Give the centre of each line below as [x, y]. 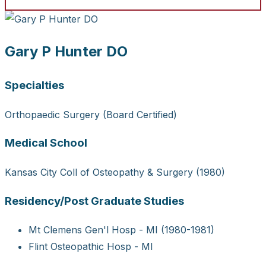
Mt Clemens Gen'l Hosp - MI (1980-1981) [121, 230]
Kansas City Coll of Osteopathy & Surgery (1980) [115, 172]
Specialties [34, 85]
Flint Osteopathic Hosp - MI [91, 247]
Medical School [46, 143]
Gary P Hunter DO [66, 51]
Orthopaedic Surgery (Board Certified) [91, 114]
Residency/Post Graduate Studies [94, 201]
